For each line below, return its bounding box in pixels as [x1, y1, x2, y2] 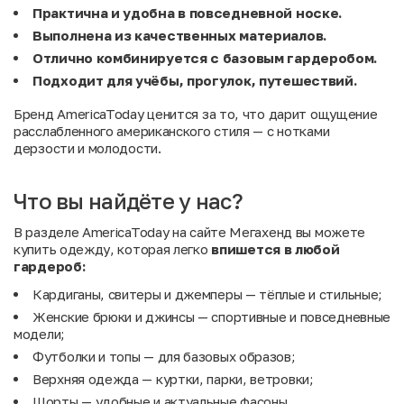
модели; [14, 326, 65, 342]
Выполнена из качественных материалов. [32, 27, 326, 43]
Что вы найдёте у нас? [14, 188, 243, 214]
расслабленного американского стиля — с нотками [14, 123, 330, 139]
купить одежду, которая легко [14, 241, 212, 257]
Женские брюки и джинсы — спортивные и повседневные [32, 308, 391, 325]
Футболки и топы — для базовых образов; [32, 348, 296, 364]
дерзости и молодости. [14, 140, 161, 156]
